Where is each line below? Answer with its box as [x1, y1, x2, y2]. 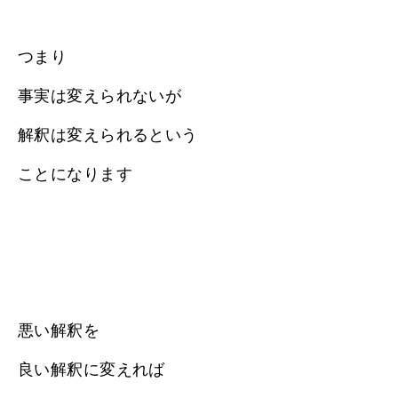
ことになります [18, 164, 132, 183]
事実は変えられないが [18, 86, 182, 105]
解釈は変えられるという [18, 125, 198, 144]
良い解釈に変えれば [18, 360, 165, 378]
